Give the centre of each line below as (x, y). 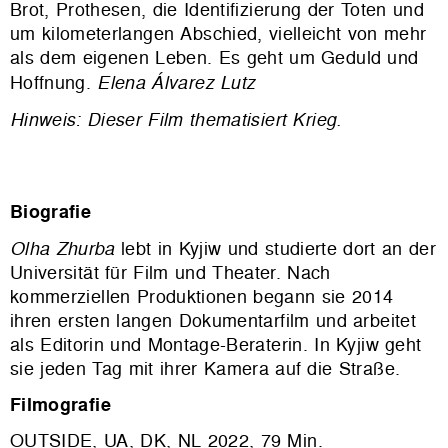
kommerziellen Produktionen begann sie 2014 (202, 296)
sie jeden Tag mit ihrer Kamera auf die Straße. (205, 368)
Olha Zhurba (62, 247)
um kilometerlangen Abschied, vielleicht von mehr (218, 33)
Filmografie (60, 404)
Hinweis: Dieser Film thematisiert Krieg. (176, 118)
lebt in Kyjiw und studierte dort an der (275, 248)
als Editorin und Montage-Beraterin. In (173, 344)
